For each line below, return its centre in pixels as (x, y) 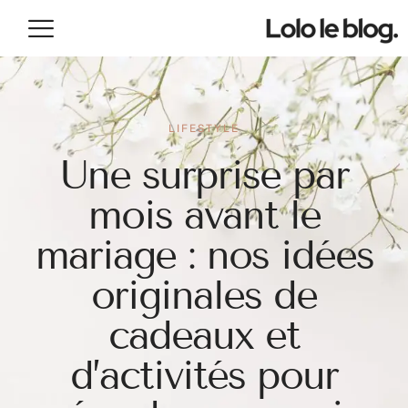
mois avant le (204, 215)
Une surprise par (204, 175)
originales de (204, 295)
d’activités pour (204, 375)
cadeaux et (204, 335)
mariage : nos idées (204, 255)
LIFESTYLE (204, 128)
